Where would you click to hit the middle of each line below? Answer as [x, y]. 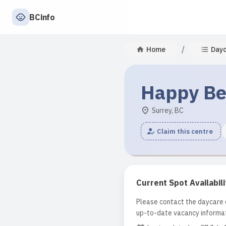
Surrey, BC [168, 110]
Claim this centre [185, 131]
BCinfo [42, 17]
